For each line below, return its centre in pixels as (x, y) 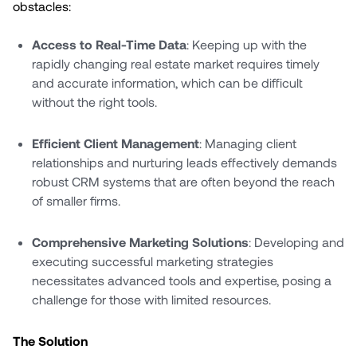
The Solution (50, 340)
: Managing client (248, 143)
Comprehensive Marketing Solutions (140, 241)
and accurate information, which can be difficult (167, 82)
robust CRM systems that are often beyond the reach (183, 181)
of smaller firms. (76, 200)
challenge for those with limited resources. (151, 299)
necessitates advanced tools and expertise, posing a (182, 280)
